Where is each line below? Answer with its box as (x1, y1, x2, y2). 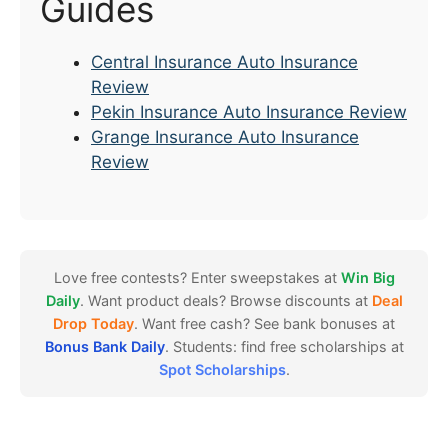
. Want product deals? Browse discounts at (79, 292, 372, 310)
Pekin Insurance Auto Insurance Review (91, 101, 407, 122)
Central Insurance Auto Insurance (91, 51, 358, 72)
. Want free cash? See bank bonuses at (134, 315, 395, 333)
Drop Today (53, 315, 134, 333)
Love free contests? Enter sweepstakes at (53, 269, 341, 287)
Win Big (340, 269, 395, 287)
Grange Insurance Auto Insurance (91, 126, 359, 147)
